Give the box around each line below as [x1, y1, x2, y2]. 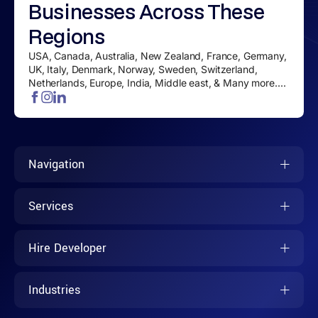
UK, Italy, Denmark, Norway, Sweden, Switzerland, [28, 63, 258, 76]
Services [28, 198, 73, 215]
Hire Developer [28, 240, 106, 257]
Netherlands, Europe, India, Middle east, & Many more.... [28, 77, 286, 89]
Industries [28, 282, 80, 299]
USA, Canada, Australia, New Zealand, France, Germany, [28, 50, 287, 62]
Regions [28, 23, 105, 50]
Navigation [28, 156, 84, 173]
